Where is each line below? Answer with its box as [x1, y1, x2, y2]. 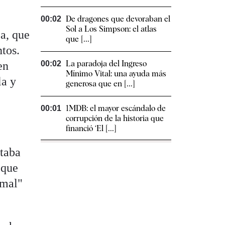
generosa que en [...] [66, 78, 135, 88]
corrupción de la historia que [66, 113, 164, 123]
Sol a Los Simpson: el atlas [66, 24, 157, 34]
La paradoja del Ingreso [66, 58, 147, 68]
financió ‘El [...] [66, 123, 117, 133]
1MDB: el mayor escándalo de [66, 103, 166, 113]
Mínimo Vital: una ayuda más [66, 68, 166, 78]
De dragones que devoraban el [66, 14, 170, 24]
